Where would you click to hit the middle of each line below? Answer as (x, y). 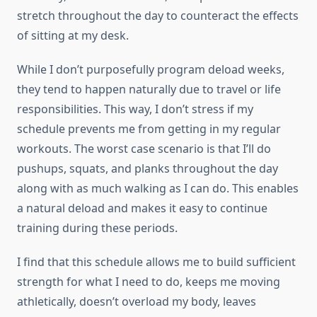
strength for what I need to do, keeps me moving (149, 282)
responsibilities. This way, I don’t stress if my (135, 109)
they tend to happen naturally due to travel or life (149, 90)
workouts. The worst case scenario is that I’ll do (144, 149)
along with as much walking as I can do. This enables (158, 189)
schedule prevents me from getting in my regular (149, 129)
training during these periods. (99, 228)
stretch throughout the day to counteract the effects (158, 16)
